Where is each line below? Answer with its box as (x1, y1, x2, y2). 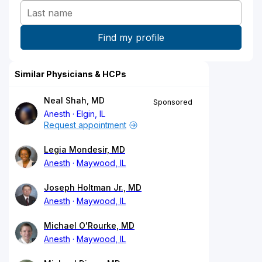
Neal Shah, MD (44, 95, 105, 105)
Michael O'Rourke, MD (44, 220, 135, 230)
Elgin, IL (77, 108, 106, 119)
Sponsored (153, 97, 192, 106)
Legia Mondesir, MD (44, 144, 125, 154)
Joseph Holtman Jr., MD (44, 182, 142, 192)
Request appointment (44, 119, 126, 130)
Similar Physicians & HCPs (15, 68, 126, 79)
